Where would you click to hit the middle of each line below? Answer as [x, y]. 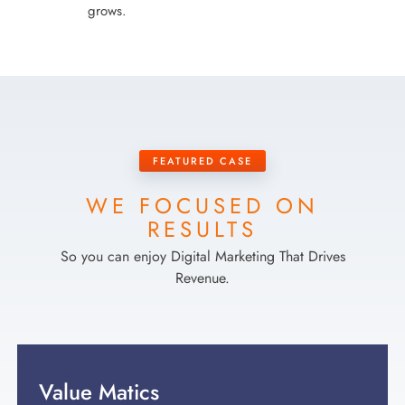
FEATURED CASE [202, 161]
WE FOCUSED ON [202, 206]
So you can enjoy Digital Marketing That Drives [202, 257]
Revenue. [202, 278]
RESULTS [202, 230]
